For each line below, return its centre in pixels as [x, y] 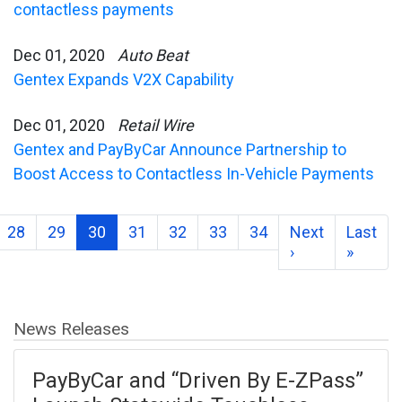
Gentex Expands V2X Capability [124, 79]
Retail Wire [156, 125]
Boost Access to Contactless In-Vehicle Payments [194, 173]
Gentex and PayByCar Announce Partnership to [180, 149]
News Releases [71, 328]
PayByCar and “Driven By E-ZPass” [198, 381]
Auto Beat [153, 55]
